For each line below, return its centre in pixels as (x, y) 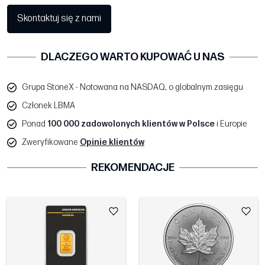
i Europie (231, 124)
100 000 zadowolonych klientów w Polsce (131, 124)
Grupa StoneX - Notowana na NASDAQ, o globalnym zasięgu (132, 88)
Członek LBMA (49, 106)
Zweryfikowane (51, 143)
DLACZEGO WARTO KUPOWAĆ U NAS (132, 57)
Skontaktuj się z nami (59, 19)
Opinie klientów (112, 143)
